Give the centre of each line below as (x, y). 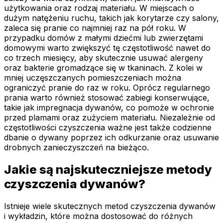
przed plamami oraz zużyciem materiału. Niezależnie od (110, 118)
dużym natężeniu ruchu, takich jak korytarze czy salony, (111, 18)
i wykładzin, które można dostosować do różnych (98, 216)
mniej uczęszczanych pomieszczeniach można (93, 78)
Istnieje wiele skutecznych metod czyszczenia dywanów (110, 206)
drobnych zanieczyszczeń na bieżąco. (76, 148)
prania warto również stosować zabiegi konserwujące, (107, 98)
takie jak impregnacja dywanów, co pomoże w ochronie (109, 108)
